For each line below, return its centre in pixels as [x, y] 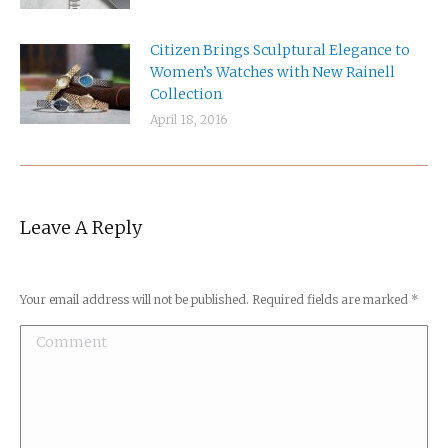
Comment [55, 336]
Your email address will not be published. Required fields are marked [215, 300]
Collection [186, 94]
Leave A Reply [81, 228]
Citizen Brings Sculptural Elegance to [280, 50]
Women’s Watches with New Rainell [272, 72]
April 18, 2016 [188, 120]
